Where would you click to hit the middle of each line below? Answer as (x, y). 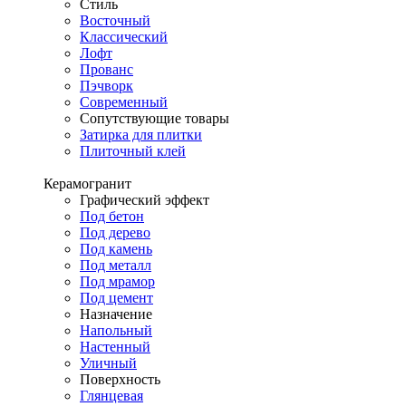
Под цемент (116, 298)
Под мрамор (117, 281)
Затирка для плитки (141, 135)
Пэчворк (106, 86)
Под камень (116, 249)
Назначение (116, 314)
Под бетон (112, 216)
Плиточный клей (133, 151)
